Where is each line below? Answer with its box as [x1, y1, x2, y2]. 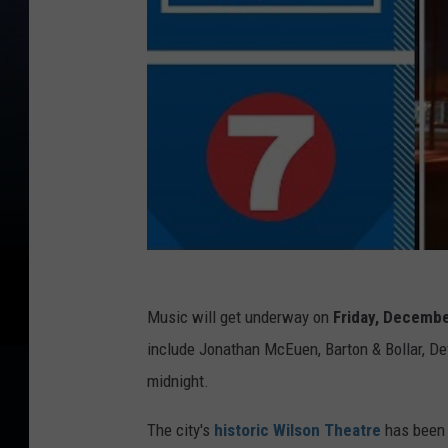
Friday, [329, 307, 379, 328]
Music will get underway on [147, 307, 329, 328]
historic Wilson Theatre [214, 420, 381, 441]
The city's [147, 420, 214, 441]
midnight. [147, 371, 209, 392]
